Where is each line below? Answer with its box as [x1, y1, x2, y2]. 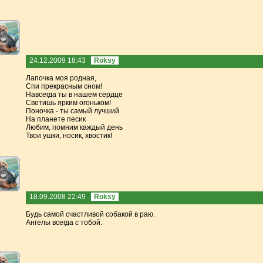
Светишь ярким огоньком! [25, 98, 111, 107]
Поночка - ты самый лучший [25, 106, 119, 115]
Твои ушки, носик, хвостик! [25, 131, 112, 140]
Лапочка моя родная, [25, 73, 96, 82]
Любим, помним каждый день [25, 123, 123, 131]
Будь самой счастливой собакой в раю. [25, 210, 155, 218]
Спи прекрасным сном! [25, 82, 102, 90]
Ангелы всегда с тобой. [25, 218, 102, 227]
